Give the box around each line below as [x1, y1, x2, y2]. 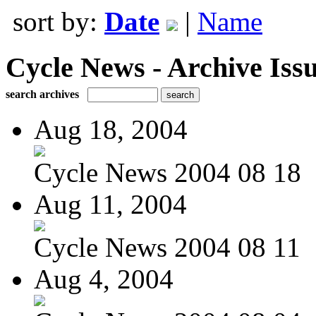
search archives [6, 87, 79, 100]
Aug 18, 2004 [34, 114, 188, 145]
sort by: [13, 6, 104, 37]
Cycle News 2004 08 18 [34, 157, 301, 188]
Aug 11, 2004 [34, 188, 187, 219]
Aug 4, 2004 [34, 263, 174, 294]
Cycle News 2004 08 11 [34, 231, 300, 262]
